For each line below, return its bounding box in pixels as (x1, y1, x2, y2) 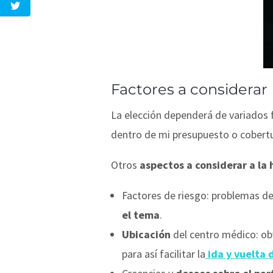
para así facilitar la (122, 246, 205, 261)
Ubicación (122, 227, 171, 241)
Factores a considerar (111, 80, 268, 98)
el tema (122, 207, 160, 222)
